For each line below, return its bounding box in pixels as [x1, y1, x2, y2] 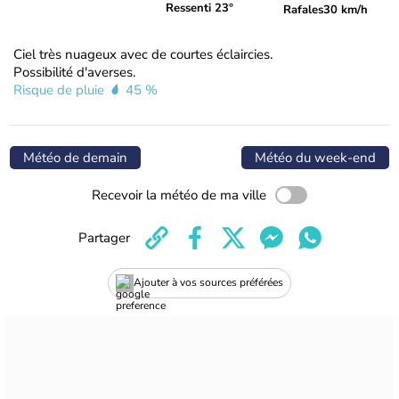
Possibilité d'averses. [13, 62, 135, 81]
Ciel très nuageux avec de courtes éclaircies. [13, 45, 273, 63]
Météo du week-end [255, 148, 376, 167]
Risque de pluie [13, 80, 108, 99]
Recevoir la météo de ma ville [92, 185, 266, 204]
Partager [77, 228, 130, 247]
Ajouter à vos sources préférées [134, 275, 283, 290]
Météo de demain [23, 148, 127, 167]
